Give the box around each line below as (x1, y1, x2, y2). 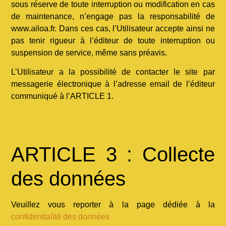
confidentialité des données (11, 212, 110, 221)
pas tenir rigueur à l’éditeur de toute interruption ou (11, 36, 215, 45)
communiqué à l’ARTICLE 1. (11, 92, 114, 101)
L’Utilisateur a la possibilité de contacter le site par (11, 68, 215, 77)
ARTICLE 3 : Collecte (11, 143, 215, 165)
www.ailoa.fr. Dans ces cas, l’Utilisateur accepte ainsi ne (11, 24, 215, 33)
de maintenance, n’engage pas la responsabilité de (11, 12, 215, 21)
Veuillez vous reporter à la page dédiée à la (11, 200, 215, 209)
